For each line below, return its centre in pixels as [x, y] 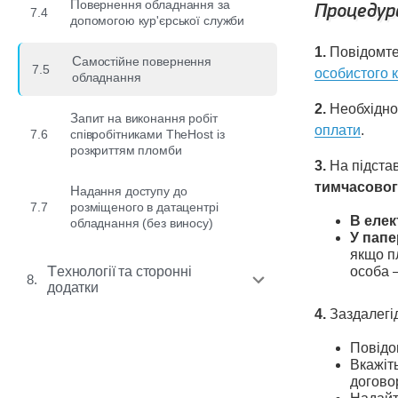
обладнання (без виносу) [142, 223]
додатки [73, 287]
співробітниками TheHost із [147, 134]
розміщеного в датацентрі [144, 207]
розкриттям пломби [126, 150]
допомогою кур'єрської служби [158, 20]
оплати [338, 130]
